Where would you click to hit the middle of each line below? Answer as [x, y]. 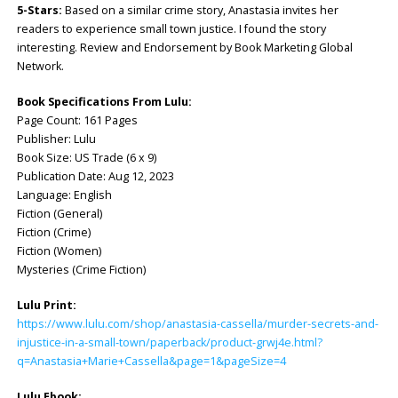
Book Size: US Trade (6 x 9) [86, 158]
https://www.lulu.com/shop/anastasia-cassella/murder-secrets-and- [197, 323]
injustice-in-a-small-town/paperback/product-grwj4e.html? [169, 342]
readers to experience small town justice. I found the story [171, 29]
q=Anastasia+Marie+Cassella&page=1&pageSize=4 [151, 361]
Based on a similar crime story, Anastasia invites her [200, 11]
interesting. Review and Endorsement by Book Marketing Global [184, 48]
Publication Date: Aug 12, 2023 [95, 177]
